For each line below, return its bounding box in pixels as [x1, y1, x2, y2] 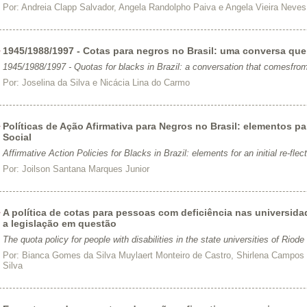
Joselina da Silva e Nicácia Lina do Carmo [21, 77, 190, 88]
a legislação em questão [2, 218, 116, 229]
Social [2, 132, 32, 143]
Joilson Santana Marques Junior [21, 164, 149, 174]
